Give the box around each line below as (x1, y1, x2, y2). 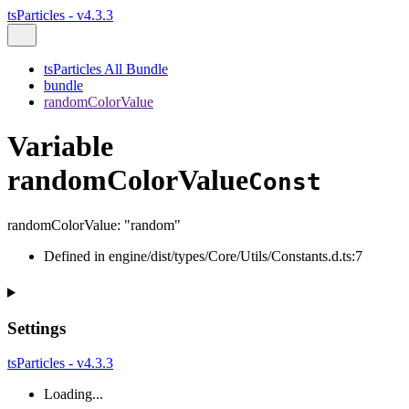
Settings (7, 318, 66, 338)
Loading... (44, 386, 103, 403)
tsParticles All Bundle (44, 61, 168, 77)
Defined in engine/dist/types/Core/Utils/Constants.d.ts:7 (44, 247, 362, 264)
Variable (7, 130, 113, 163)
